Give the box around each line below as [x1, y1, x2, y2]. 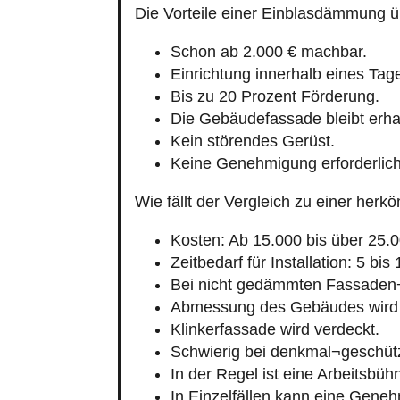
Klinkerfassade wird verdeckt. [171, 299, 379, 318]
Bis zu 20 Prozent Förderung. [171, 66, 379, 85]
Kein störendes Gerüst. [171, 111, 335, 129]
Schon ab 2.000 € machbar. [171, 21, 367, 40]
